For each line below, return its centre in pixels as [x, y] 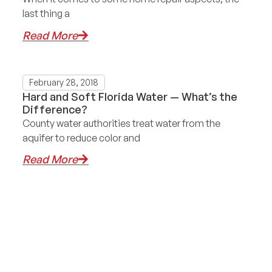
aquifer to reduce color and [82, 138]
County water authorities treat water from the [122, 123]
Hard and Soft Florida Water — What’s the [130, 96]
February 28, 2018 [64, 82]
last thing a [46, 14]
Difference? [55, 109]
